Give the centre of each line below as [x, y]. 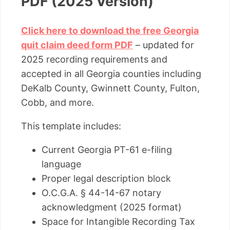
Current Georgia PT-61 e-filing [107, 150]
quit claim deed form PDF [77, 45]
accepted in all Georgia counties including [111, 74]
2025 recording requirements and [94, 60]
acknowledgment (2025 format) [112, 207]
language [61, 164]
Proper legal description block [106, 179]
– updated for [164, 45]
